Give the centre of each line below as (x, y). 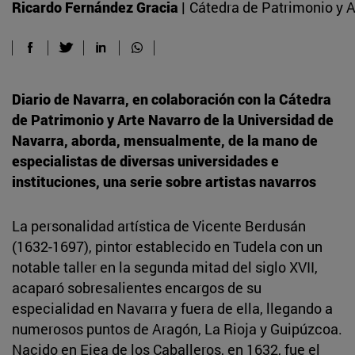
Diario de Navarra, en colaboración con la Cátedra (172, 99)
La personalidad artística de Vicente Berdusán (159, 225)
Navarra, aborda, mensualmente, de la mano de (165, 140)
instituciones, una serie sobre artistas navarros (164, 181)
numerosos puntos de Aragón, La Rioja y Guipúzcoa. (177, 328)
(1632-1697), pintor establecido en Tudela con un (167, 246)
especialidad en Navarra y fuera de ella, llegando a (172, 308)
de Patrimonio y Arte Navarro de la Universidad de (173, 119)
